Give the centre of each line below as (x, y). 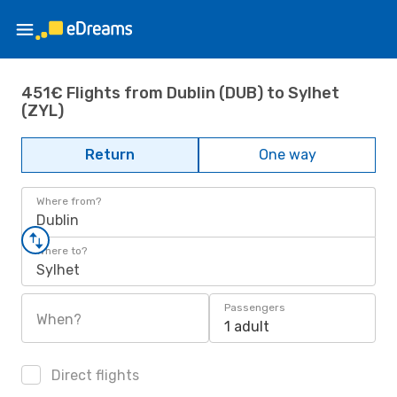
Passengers (255, 307)
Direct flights (93, 375)
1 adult (247, 327)
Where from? (69, 201)
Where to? (62, 251)
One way (287, 155)
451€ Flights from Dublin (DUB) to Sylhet (180, 93)
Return (110, 155)
